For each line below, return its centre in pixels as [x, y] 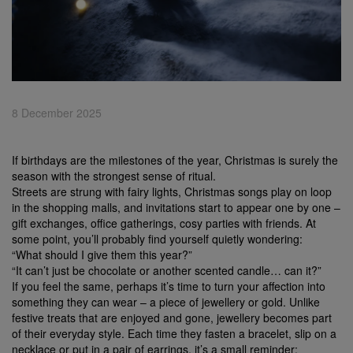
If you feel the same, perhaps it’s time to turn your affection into [169, 286]
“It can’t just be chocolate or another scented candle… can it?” [167, 270]
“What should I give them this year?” [102, 254]
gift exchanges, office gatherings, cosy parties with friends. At [164, 223]
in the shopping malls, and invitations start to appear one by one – [176, 207]
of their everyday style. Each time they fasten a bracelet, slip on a [174, 333]
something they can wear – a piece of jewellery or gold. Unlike [166, 301]
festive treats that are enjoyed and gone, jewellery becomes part [172, 317]
